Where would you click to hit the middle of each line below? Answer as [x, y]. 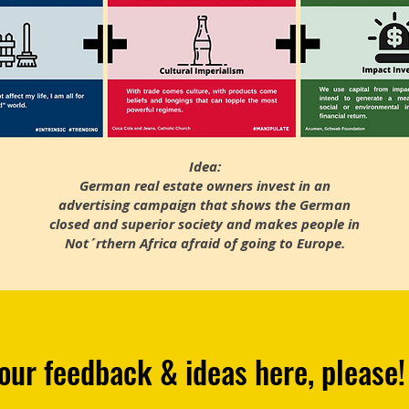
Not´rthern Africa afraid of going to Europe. [204, 243]
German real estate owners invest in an [204, 186]
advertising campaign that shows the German [204, 205]
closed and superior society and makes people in [204, 224]
